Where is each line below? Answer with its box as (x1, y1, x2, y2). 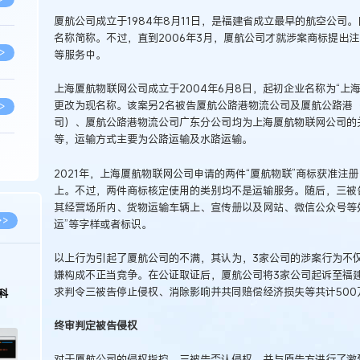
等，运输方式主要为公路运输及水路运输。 (53, 132, 252, 147)
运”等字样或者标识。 (53, 216, 152, 231)
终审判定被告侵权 (53, 318, 137, 333)
